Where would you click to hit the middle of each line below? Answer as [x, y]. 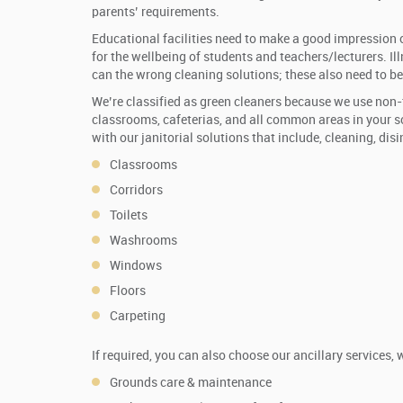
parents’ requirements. [156, 13]
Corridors [136, 191]
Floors [128, 291]
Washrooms [143, 241]
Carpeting [138, 317]
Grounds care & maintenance [191, 383]
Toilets [129, 216]
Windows [136, 266]
